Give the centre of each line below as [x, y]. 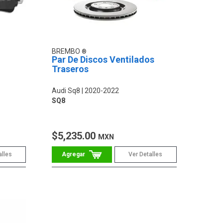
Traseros [70, 69]
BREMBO [67, 52]
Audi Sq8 [66, 91]
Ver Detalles [146, 155]
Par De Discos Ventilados [103, 60]
